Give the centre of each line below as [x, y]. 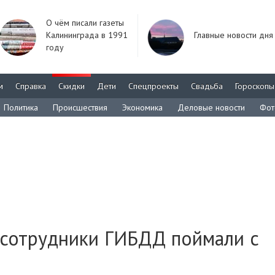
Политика [21, 107]
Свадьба [207, 86]
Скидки [72, 86]
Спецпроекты [153, 86]
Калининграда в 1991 [87, 35]
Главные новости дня [234, 35]
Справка [31, 86]
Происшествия [80, 107]
